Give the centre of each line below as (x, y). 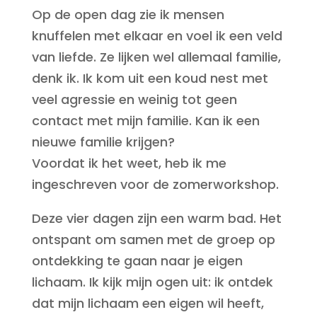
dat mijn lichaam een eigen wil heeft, (148, 303)
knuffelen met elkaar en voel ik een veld (157, 36)
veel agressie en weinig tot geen (134, 99)
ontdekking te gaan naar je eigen (137, 261)
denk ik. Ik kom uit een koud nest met (150, 78)
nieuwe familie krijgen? (103, 142)
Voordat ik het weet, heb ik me (129, 163)
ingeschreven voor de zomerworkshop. (155, 184)
